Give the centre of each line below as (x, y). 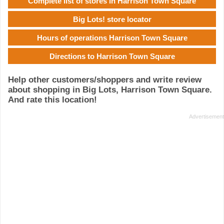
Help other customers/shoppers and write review (105, 80)
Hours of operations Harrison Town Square (112, 37)
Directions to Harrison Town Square (112, 56)
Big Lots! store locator (112, 19)
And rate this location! (52, 100)
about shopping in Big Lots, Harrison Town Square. (110, 90)
